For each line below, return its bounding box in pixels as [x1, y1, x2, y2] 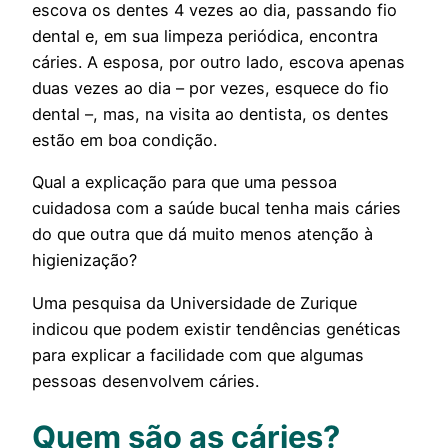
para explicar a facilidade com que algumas [32, 344, 364, 365]
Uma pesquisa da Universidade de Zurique [32, 292, 357, 313]
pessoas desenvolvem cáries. [32, 370, 259, 391]
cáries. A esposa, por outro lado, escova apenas [32, 51, 405, 72]
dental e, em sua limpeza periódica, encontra [32, 25, 378, 46]
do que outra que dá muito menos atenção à [32, 224, 373, 245]
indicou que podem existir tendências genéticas [32, 318, 401, 339]
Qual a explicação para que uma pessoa [32, 172, 337, 193]
